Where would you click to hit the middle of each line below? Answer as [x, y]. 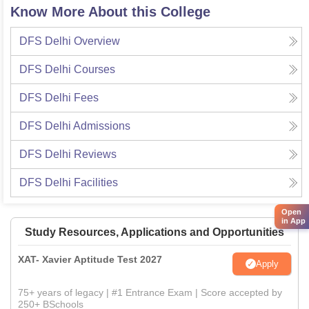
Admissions [102, 126]
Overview [97, 41]
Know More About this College [110, 12]
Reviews [95, 154]
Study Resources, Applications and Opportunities [154, 232]
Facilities [96, 183]
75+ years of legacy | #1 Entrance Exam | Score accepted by [150, 293]
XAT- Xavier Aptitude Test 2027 [90, 260]
